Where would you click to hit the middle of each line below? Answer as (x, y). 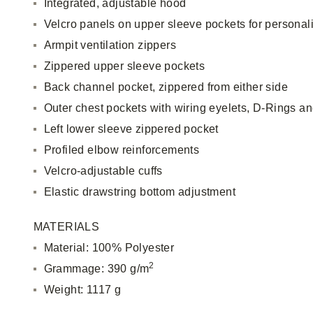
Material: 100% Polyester (109, 248)
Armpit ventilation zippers (110, 45)
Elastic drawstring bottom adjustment (140, 192)
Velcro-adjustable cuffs (103, 171)
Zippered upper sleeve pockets (124, 66)
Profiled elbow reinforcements (122, 150)
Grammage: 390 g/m (96, 269)
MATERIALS (66, 227)
